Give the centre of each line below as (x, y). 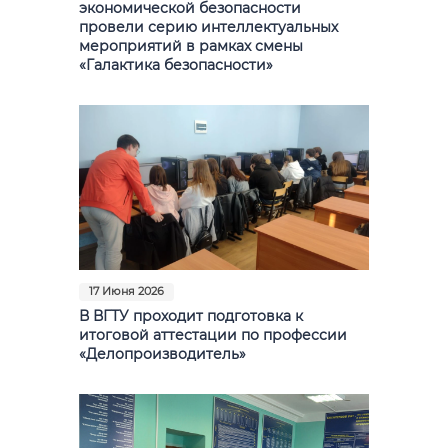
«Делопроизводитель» (162, 354)
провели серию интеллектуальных (208, 26)
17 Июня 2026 (126, 291)
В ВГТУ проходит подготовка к (191, 316)
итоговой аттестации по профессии (213, 335)
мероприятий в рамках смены (191, 45)
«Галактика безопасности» (176, 64)
